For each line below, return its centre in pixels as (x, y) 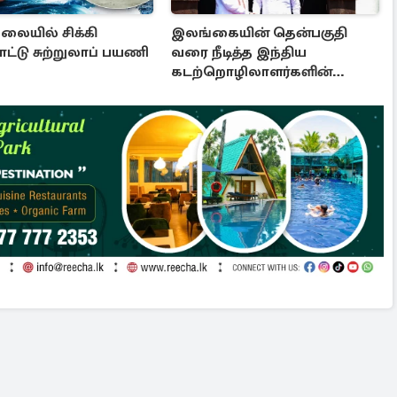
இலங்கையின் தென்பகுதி (260, 32)
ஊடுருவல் (208, 91)
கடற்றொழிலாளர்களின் (252, 71)
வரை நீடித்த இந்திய (239, 52)
